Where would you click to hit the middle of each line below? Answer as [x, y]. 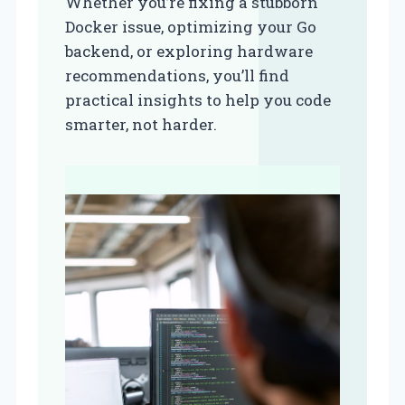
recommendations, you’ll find [177, 75]
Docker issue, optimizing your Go [191, 27]
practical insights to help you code [198, 100]
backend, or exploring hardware [189, 51]
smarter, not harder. [141, 124]
